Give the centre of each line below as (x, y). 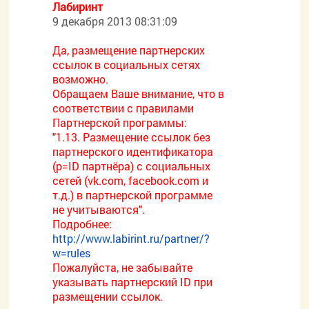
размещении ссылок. (108, 296)
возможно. (81, 79)
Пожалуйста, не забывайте (123, 267)
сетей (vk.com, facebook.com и (131, 180)
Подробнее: (82, 224)
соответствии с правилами (123, 108)
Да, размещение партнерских (129, 50)
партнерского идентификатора (133, 151)
